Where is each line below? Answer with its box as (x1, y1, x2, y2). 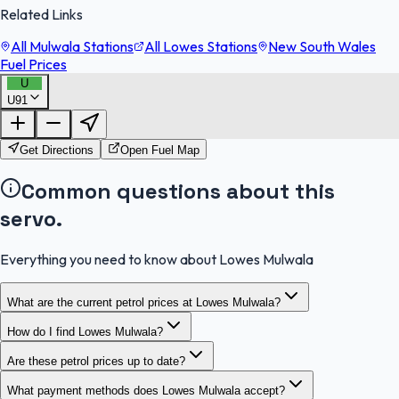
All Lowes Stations (144, 37, 257, 55)
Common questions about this (21, 176, 335, 205)
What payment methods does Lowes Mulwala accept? (7, 383, 285, 397)
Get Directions (20, 142, 94, 157)
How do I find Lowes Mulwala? (7, 324, 163, 338)
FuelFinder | (16, 93, 77, 109)
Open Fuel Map (120, 142, 199, 157)
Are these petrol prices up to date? (7, 354, 185, 368)
